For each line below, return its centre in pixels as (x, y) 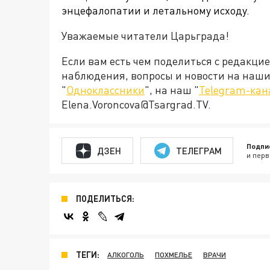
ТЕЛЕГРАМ (199, 150)
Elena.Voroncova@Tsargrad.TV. (136, 105)
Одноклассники (105, 90)
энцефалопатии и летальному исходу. (155, 11)
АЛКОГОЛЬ (126, 255)
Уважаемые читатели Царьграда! (145, 36)
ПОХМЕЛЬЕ (174, 255)
